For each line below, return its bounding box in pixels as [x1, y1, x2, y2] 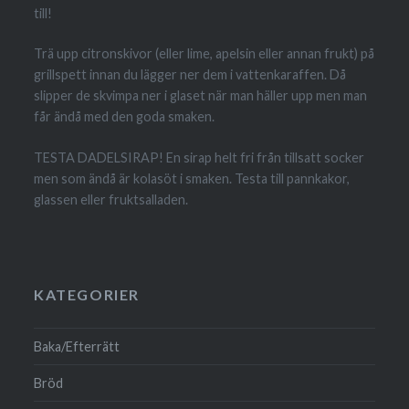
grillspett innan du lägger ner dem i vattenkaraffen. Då [34, 67, 347, 83]
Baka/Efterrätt [34, 339, 121, 355]
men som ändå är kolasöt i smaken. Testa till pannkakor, [34, 170, 351, 186]
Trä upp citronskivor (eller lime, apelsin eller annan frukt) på [34, 46, 375, 62]
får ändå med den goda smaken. [34, 109, 215, 125]
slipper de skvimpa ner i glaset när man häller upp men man [34, 88, 368, 104]
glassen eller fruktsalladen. [34, 191, 189, 207]
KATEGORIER [34, 285, 141, 303]
